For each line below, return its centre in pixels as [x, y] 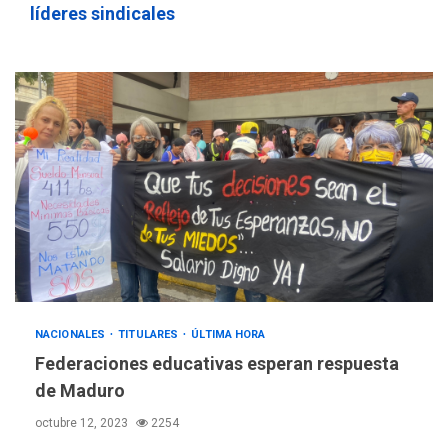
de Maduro [80, 391]
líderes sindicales [102, 14]
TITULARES [150, 335]
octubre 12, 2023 [83, 423]
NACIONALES [72, 335]
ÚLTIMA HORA [228, 335]
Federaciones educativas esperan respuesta [217, 364]
